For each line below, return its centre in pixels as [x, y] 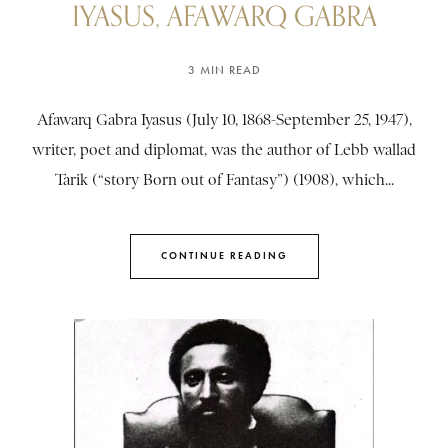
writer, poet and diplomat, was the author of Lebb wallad [224, 149]
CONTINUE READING [224, 256]
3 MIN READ [224, 69]
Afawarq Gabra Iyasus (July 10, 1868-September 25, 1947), [224, 119]
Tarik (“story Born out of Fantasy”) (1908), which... [224, 179]
